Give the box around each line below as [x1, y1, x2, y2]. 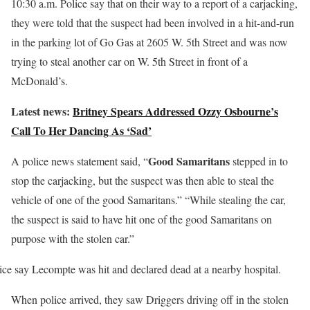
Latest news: [11, 103, 73, 120]
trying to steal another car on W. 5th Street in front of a [11, 54, 248, 69]
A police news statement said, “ [11, 154, 148, 169]
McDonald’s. [11, 73, 68, 89]
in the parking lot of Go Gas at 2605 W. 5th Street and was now [11, 35, 288, 50]
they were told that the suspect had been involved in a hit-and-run [11, 15, 294, 30]
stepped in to [230, 154, 288, 169]
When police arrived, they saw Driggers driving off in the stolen [11, 292, 289, 307]
